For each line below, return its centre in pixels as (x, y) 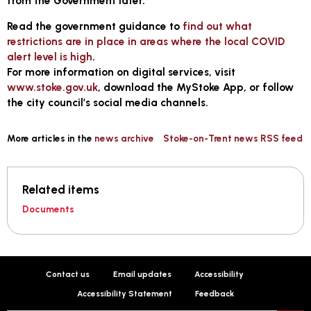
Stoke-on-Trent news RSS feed (233, 138)
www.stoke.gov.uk (53, 87)
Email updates (142, 274)
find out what (218, 26)
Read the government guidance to (95, 26)
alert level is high (50, 56)
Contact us (68, 274)
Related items (60, 190)
